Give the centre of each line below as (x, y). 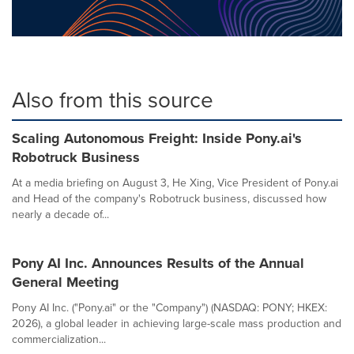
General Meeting (66, 282)
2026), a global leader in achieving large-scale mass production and (177, 323)
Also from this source (113, 99)
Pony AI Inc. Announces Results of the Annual (158, 263)
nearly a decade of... (60, 214)
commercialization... (59, 339)
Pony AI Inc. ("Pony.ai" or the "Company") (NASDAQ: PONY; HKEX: (169, 307)
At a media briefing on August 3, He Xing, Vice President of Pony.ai (175, 183)
